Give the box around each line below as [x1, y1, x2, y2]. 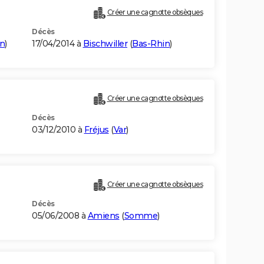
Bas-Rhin [132, 38, 170, 49]
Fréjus [84, 124, 109, 136]
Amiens [87, 210, 120, 222]
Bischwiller [82, 38, 127, 49]
